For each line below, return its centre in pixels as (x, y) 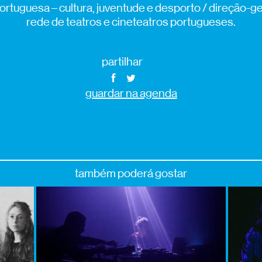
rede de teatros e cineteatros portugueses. (131, 22)
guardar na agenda (131, 93)
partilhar (122, 61)
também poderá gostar (131, 174)
